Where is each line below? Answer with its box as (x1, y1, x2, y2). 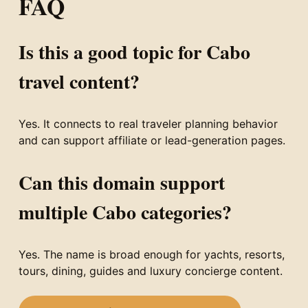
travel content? (18, 67, 140, 96)
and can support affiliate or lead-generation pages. (18, 133, 285, 147)
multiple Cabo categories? (18, 197, 232, 226)
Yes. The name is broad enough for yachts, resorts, (18, 247, 285, 261)
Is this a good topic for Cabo (18, 37, 250, 66)
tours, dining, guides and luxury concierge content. (18, 263, 283, 278)
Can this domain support (18, 168, 225, 197)
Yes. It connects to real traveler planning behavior (18, 116, 278, 131)
